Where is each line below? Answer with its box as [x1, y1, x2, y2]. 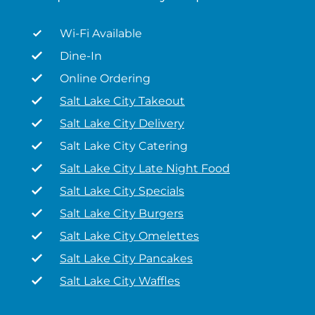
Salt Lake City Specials [60, 184, 184, 198]
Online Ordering [60, 72, 150, 85]
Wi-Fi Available [60, 27, 142, 40]
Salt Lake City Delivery [60, 117, 184, 130]
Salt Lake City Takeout [60, 94, 185, 108]
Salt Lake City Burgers [60, 207, 184, 220]
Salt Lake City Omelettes [60, 229, 199, 243]
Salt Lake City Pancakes [60, 252, 193, 265]
